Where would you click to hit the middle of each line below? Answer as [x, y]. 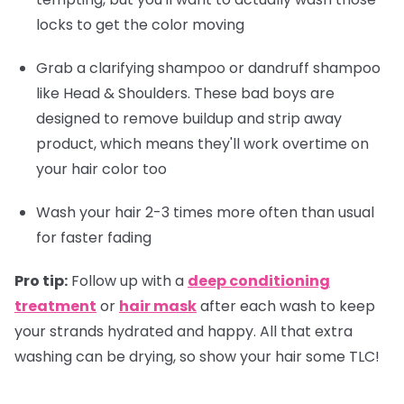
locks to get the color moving [140, 24]
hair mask [158, 306]
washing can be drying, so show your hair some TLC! [197, 356]
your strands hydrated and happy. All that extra [184, 331]
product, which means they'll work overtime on [202, 143]
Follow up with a [128, 280]
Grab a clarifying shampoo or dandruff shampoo [208, 68]
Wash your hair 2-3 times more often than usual [205, 212]
